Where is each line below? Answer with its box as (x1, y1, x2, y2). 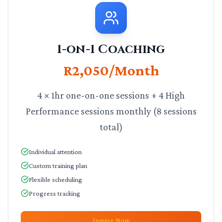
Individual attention (29, 148, 82, 156)
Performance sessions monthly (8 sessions (25, 106, 197, 116)
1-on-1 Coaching (56, 42, 166, 57)
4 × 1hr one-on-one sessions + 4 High (37, 90, 185, 101)
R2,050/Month (63, 62, 159, 78)
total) (99, 121, 123, 132)
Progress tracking (29, 189, 80, 197)
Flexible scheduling (29, 175, 82, 183)
